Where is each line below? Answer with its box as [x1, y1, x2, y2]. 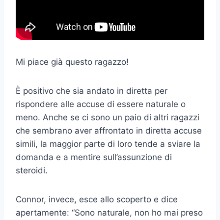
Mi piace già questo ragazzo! [16, 57, 129, 67]
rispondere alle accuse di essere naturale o [16, 99, 186, 110]
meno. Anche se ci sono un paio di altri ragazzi [16, 112, 199, 123]
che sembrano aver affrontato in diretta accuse [16, 126, 202, 136]
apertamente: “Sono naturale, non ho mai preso [16, 208, 203, 218]
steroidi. [16, 165, 48, 176]
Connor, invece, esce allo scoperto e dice [16, 194, 178, 205]
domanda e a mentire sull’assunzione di [16, 152, 172, 163]
